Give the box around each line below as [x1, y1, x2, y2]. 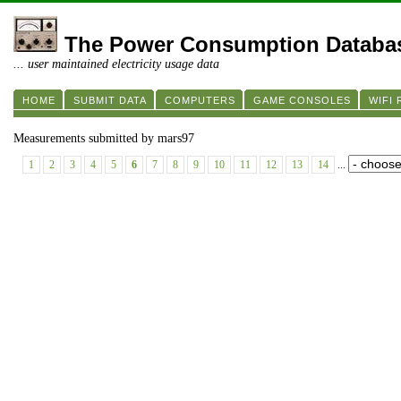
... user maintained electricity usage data [13, 57, 219, 71]
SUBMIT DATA [73, 95, 147, 106]
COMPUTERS [165, 95, 235, 106]
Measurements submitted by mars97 [13, 132, 194, 145]
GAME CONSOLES [253, 95, 351, 106]
